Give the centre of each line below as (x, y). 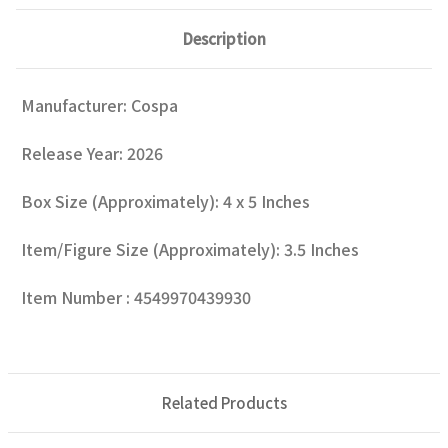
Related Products (224, 402)
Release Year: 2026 (92, 152)
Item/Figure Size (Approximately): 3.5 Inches (190, 248)
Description (224, 38)
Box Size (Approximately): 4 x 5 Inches (165, 200)
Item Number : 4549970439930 (136, 296)
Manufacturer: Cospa (99, 104)
